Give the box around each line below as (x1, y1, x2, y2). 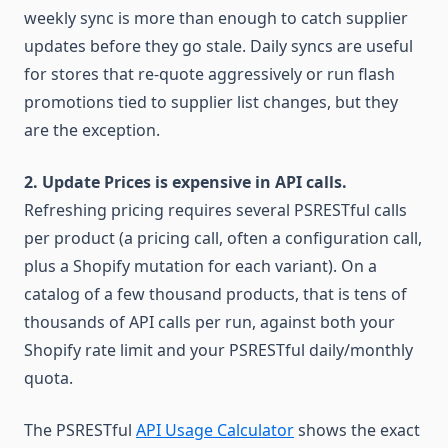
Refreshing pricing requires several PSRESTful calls (24, 199, 407, 221)
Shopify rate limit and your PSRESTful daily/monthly (24, 339, 413, 361)
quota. (24, 367, 73, 389)
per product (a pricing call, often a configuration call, (24, 227, 422, 249)
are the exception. (24, 119, 160, 141)
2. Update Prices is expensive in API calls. (24, 171, 347, 193)
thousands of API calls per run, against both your (24, 311, 395, 333)
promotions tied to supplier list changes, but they (24, 91, 398, 113)
